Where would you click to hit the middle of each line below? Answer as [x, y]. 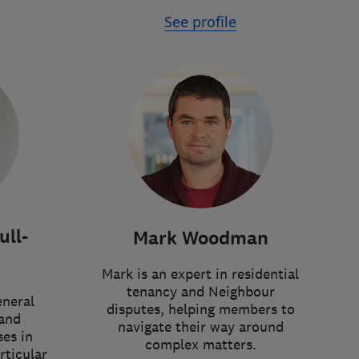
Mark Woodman [200, 238]
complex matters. [200, 345]
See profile [200, 22]
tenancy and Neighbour [200, 292]
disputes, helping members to [200, 309]
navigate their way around [200, 327]
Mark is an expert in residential [200, 274]
